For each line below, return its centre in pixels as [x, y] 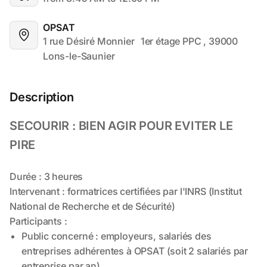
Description [42, 97]
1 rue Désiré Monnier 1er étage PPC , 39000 [89, 41]
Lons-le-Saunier [79, 56]
